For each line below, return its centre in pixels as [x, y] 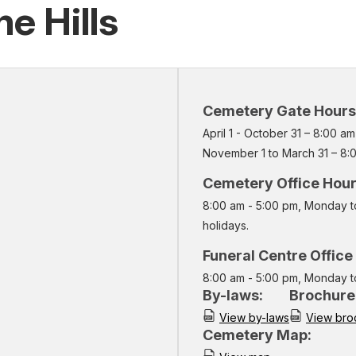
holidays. [226, 226]
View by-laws [254, 318]
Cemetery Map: [257, 335]
